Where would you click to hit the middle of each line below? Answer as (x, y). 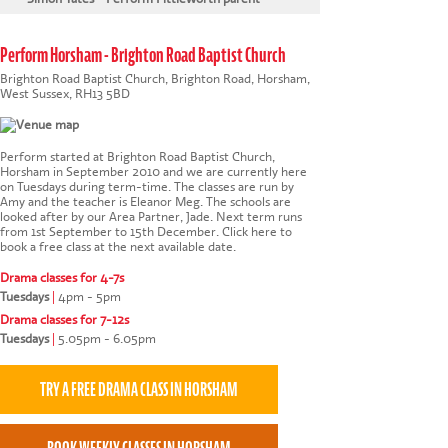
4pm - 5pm (88, 296)
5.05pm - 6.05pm (105, 339)
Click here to (257, 232)
